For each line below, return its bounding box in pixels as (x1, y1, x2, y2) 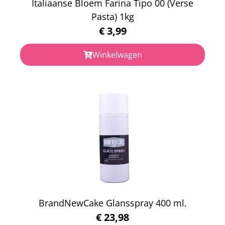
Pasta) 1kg (91, 10, 134, 23)
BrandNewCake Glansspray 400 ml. (38, 196, 187, 209)
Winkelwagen (92, 49, 142, 60)
